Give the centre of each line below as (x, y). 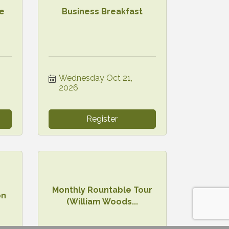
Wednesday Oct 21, (95, 78)
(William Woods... (102, 201)
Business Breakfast (102, 12)
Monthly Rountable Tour (102, 190)
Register (102, 119)
